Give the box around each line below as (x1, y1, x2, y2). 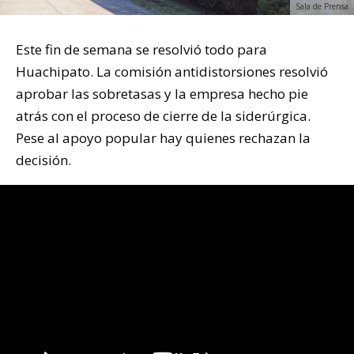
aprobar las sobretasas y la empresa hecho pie (16, 85, 308, 104)
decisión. (16, 151, 71, 170)
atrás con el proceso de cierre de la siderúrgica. (16, 107, 311, 126)
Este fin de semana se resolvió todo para (16, 40, 267, 59)
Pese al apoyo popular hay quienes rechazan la (16, 129, 311, 148)
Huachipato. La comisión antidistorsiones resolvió (16, 62, 328, 81)
